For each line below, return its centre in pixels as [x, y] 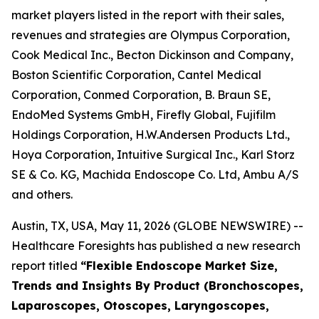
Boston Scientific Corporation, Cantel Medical [136, 75]
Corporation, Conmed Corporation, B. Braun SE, [141, 95]
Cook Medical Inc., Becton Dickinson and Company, [152, 55]
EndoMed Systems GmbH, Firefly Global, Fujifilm [143, 115]
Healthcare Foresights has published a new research [156, 246]
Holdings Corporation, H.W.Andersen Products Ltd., [151, 135]
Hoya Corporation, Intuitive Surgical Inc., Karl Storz [153, 155]
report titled [46, 266]
